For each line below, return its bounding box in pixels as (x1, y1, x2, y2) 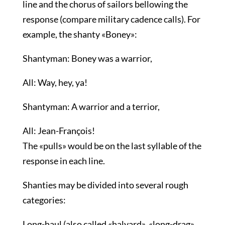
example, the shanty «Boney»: (22, 29, 137, 40)
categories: (22, 194, 66, 205)
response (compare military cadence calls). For (22, 14, 200, 25)
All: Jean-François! (22, 125, 95, 136)
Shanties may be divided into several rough (22, 179, 188, 190)
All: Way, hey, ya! (22, 77, 87, 88)
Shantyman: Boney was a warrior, (22, 53, 152, 64)
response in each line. (22, 155, 105, 166)
